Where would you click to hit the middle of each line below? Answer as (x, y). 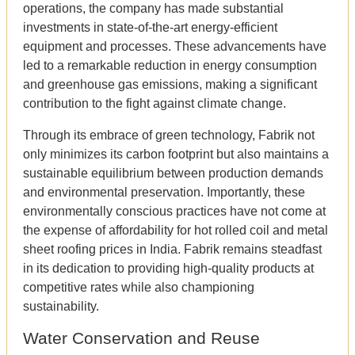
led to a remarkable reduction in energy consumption (170, 65)
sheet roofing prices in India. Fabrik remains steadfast (172, 249)
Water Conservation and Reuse (141, 338)
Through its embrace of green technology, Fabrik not (169, 135)
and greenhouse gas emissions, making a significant (170, 84)
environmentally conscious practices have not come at (174, 211)
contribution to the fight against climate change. (155, 103)
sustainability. (61, 306)
